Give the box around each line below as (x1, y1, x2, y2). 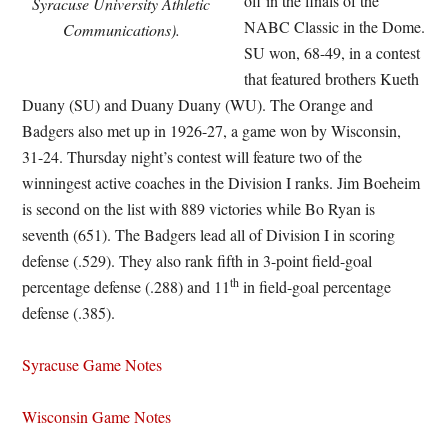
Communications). (62, 19, 180, 40)
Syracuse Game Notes (22, 354, 163, 375)
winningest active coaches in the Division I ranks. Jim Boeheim (22, 172, 421, 193)
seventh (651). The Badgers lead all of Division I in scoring (22, 224, 396, 245)
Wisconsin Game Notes (22, 406, 172, 427)
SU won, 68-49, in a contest (244, 42, 421, 63)
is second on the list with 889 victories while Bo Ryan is (22, 198, 376, 219)
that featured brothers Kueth (244, 68, 420, 89)
